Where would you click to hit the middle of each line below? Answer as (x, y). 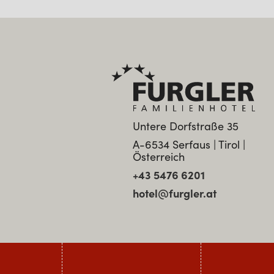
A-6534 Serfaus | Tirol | (189, 145)
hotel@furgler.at (174, 194)
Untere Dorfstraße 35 (185, 127)
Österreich (158, 157)
